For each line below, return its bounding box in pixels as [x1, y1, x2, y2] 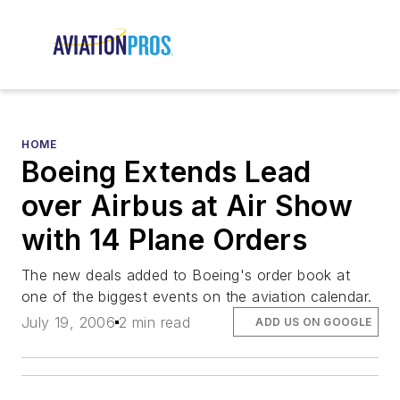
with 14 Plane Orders [21, 222, 307, 258]
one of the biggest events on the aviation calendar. [21, 287, 372, 306]
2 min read [119, 312, 191, 331]
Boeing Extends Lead [21, 154, 312, 190]
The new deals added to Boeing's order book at [21, 266, 350, 285]
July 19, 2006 [21, 312, 116, 331]
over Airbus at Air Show [21, 188, 354, 224]
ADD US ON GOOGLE [255, 314, 372, 329]
